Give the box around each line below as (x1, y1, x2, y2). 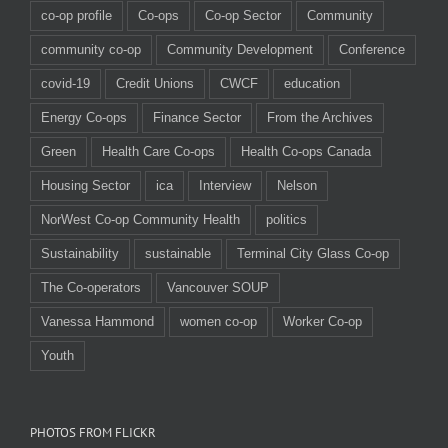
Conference (339, 41, 405, 57)
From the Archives (267, 109, 373, 125)
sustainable (145, 245, 211, 261)
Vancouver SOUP (167, 279, 269, 295)
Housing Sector (41, 177, 130, 193)
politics (266, 211, 307, 227)
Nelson (277, 177, 317, 193)
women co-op (180, 313, 257, 329)
